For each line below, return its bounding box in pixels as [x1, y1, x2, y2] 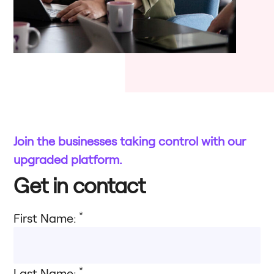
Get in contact [13, 172, 146, 198]
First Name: [13, 210, 80, 226]
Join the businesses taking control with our [13, 133, 246, 149]
